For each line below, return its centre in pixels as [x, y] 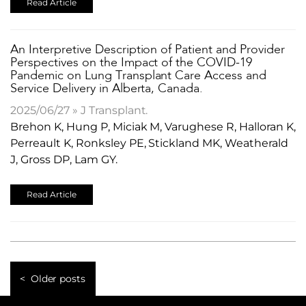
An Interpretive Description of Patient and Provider [148, 50]
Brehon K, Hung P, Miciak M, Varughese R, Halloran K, [153, 126]
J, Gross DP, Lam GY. [64, 159]
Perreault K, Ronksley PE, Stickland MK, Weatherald [150, 143]
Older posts [58, 278]
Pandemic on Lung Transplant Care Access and [139, 75]
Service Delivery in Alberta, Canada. [107, 88]
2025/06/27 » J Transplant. [79, 110]
